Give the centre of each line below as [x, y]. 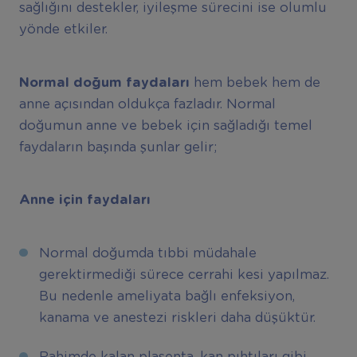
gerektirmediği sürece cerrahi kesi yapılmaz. [184, 275]
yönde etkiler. [63, 30]
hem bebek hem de [255, 82]
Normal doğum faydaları [104, 82]
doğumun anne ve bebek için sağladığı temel [165, 126]
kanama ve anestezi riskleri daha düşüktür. [177, 318]
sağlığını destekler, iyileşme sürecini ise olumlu [173, 8]
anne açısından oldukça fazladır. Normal [147, 104]
